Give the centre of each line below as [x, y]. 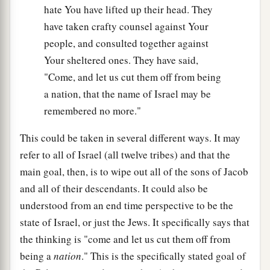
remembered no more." [93, 110]
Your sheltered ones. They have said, [121, 60]
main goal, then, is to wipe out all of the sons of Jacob [134, 171]
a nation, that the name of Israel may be [127, 93]
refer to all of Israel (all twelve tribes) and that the [125, 154]
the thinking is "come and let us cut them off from [125, 239]
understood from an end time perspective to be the [127, 205]
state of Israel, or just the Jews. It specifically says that [135, 222]
